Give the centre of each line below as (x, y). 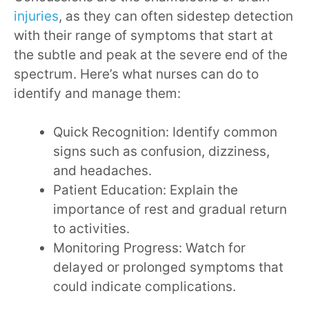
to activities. (91, 229)
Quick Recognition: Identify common (165, 132)
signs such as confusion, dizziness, (161, 152)
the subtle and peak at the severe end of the (151, 54)
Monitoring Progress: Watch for (149, 248)
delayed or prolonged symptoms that (168, 268)
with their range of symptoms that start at (143, 35)
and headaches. (102, 171)
